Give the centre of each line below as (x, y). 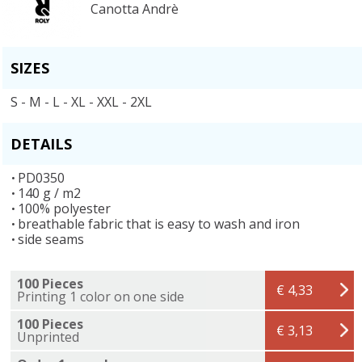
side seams (51, 239)
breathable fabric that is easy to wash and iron (159, 223)
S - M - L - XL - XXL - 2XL (81, 101)
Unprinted (48, 337)
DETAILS (41, 143)
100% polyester (64, 208)
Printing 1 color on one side (101, 296)
